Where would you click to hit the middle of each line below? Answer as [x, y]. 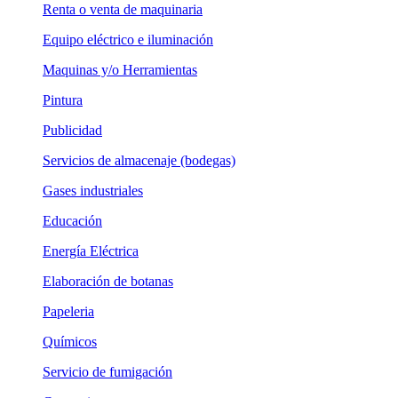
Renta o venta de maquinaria [123, 9]
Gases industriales [93, 191]
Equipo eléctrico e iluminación [128, 40]
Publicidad [72, 130]
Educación [72, 221]
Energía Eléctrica [91, 251]
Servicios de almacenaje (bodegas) [139, 160]
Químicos [70, 342]
